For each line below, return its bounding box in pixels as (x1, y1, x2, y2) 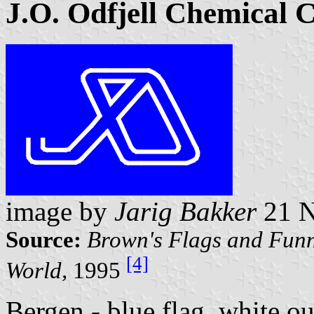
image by (6, 196, 114, 226)
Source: (6, 226, 81, 252)
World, (6, 257, 67, 283)
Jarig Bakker (114, 196, 257, 226)
